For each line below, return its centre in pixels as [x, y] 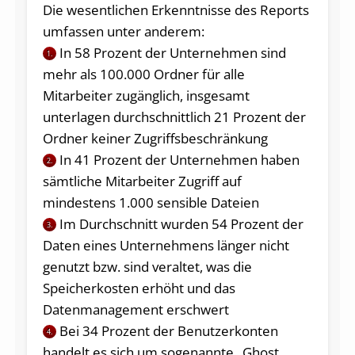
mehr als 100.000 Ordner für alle [143, 74]
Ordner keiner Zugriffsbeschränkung [155, 139]
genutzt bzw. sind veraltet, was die [147, 267]
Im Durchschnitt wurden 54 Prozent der [182, 224]
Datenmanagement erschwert [136, 310]
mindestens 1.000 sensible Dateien [151, 203]
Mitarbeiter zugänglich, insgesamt [146, 96]
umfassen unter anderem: [123, 32]
